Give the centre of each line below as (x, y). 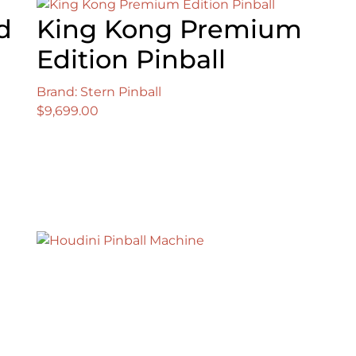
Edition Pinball (131, 60)
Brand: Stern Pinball (99, 92)
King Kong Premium (169, 29)
